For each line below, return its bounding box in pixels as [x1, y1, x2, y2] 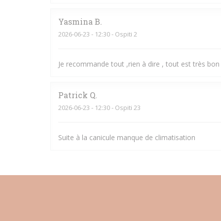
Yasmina [58, 16, 93, 27]
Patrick [58, 90, 88, 100]
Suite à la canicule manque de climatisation [58, 133, 195, 142]
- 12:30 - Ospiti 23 [90, 103, 141, 112]
